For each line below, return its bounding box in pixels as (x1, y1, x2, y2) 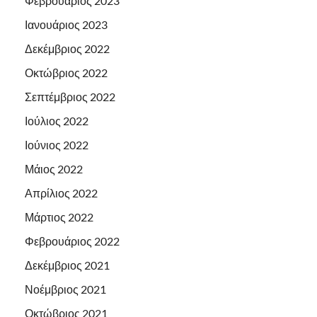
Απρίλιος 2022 (25, 186, 98, 200)
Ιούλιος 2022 (25, 114, 88, 128)
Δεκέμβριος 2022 (25, 42, 110, 56)
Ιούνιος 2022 (25, 138, 88, 152)
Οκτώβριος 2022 (25, 66, 108, 80)
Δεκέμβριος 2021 (25, 258, 110, 272)
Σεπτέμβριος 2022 (25, 90, 115, 104)
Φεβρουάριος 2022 (25, 234, 120, 248)
